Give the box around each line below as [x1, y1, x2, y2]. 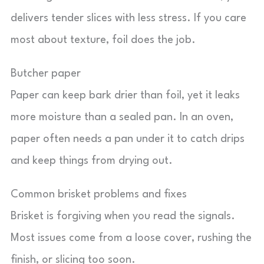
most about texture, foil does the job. [11, 35, 196, 45]
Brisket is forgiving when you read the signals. [11, 211, 235, 222]
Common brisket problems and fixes [11, 189, 187, 200]
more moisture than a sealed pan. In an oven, [11, 112, 233, 123]
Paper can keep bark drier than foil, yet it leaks [11, 90, 240, 101]
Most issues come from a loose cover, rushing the [11, 233, 252, 243]
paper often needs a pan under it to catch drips [11, 134, 245, 144]
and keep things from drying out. [11, 156, 173, 166]
